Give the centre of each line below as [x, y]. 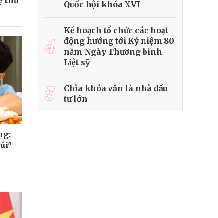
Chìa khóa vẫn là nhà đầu [116, 88]
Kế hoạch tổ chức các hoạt [116, 30]
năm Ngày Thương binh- [115, 52]
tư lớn [76, 99]
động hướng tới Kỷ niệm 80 [119, 41]
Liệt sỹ [77, 62]
